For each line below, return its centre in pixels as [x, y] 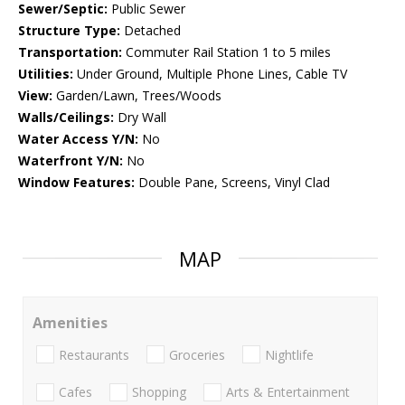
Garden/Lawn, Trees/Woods [137, 96]
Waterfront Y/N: [71, 161]
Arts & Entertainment [288, 391]
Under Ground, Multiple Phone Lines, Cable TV [210, 74]
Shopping [159, 391]
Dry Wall [140, 118]
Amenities [70, 323]
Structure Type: [69, 31]
